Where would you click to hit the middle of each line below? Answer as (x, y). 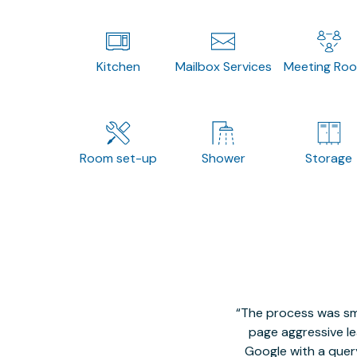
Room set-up (118, 158)
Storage (329, 158)
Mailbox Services (223, 67)
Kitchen (118, 67)
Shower (223, 158)
